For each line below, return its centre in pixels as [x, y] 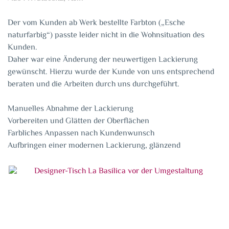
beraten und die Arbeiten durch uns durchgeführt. [94, 85]
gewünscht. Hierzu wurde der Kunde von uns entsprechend [111, 72]
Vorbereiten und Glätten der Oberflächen [78, 121]
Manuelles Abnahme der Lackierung [71, 109]
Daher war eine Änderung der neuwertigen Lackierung [103, 60]
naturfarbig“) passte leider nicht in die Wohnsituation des [106, 36]
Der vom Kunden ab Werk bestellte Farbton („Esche [96, 23]
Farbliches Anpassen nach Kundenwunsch [81, 134]
